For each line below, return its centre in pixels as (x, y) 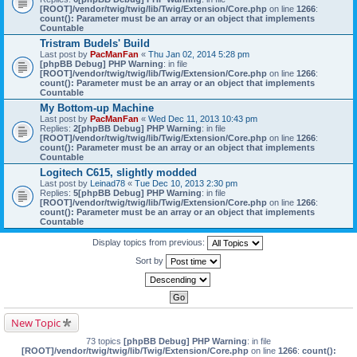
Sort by (150, 260)
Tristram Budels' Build (95, 43)
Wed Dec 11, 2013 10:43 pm (203, 119)
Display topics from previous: (150, 242)
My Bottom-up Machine (97, 108)
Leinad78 (108, 183)
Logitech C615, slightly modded (118, 173)
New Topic (36, 323)
